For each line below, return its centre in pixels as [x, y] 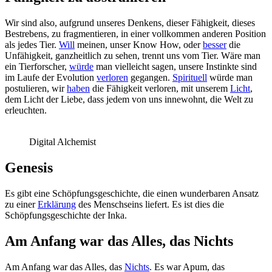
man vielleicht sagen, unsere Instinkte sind [175, 66]
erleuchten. [26, 110]
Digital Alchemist [63, 141]
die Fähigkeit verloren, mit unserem [160, 88]
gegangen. [150, 77]
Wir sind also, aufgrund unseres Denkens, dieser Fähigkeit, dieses [130, 22]
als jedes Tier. [32, 44]
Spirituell [190, 77]
